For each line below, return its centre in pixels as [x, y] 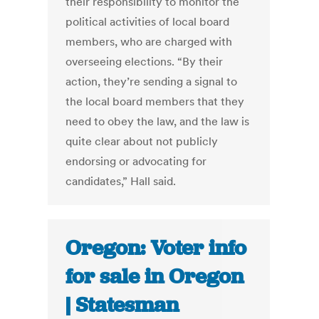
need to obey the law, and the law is [158, 121]
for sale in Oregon [155, 277]
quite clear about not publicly [142, 141]
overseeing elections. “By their [145, 62]
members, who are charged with [149, 42]
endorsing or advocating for [136, 161]
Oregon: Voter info [156, 248]
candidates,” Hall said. [121, 181]
